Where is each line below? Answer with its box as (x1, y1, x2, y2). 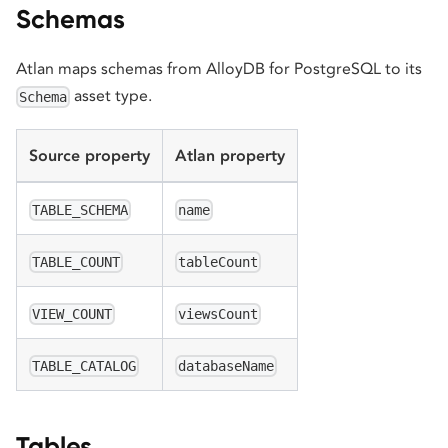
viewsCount (178, 306, 259, 323)
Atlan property (175, 145, 285, 165)
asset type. (70, 85, 153, 105)
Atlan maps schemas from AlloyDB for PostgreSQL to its (16, 58, 422, 78)
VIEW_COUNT (32, 306, 113, 323)
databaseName (178, 358, 275, 375)
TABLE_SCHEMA (32, 202, 129, 219)
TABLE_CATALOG (32, 358, 137, 375)
